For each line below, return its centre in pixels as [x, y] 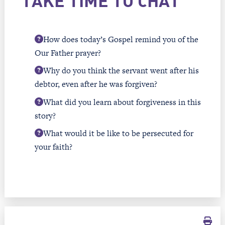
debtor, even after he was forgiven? [96, 84]
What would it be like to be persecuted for [118, 134]
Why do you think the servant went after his [121, 71]
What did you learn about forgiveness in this [122, 102]
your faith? [53, 147]
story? [45, 116]
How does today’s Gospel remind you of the [121, 39]
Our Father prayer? [68, 53]
